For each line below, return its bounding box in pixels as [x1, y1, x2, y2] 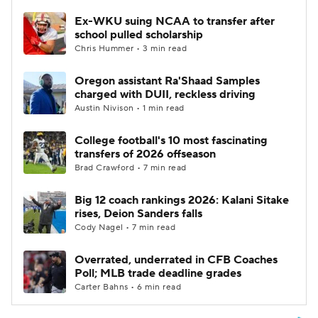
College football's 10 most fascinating [75, 133, 268, 148]
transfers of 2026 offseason [75, 147, 216, 161]
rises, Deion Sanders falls [75, 207, 202, 221]
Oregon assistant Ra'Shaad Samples [75, 74, 260, 88]
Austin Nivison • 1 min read [75, 103, 185, 114]
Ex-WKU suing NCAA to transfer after [75, 14, 275, 28]
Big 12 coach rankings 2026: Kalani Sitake [75, 193, 289, 207]
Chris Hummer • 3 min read [75, 43, 187, 54]
